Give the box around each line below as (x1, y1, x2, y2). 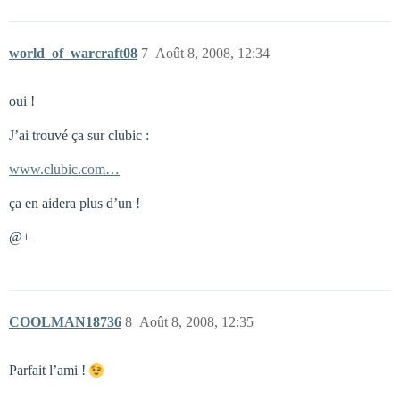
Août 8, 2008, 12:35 (139, 314, 254, 329)
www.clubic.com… (9, 162, 120, 177)
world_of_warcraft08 (9, 46, 137, 61)
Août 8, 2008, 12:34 (155, 46, 270, 61)
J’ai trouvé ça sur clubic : (9, 128, 149, 143)
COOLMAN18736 (9, 314, 121, 329)
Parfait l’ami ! (9, 362, 89, 378)
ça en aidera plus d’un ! (9, 196, 140, 211)
